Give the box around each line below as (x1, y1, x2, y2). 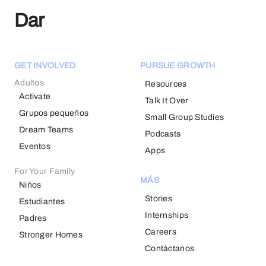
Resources (145, 80, 187, 88)
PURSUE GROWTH (140, 61, 216, 70)
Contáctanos (145, 244, 195, 253)
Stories (145, 194, 172, 203)
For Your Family (14, 167, 75, 176)
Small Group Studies (145, 113, 224, 122)
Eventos (19, 142, 50, 151)
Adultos (14, 78, 44, 87)
